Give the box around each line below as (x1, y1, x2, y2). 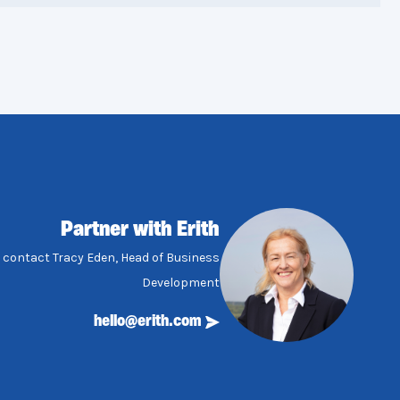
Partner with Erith (61, 220, 220, 241)
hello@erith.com (94, 313, 202, 330)
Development (142, 275, 220, 290)
